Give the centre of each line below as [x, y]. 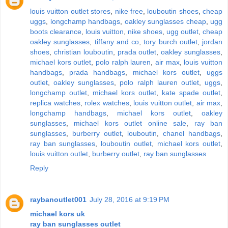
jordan [212, 41]
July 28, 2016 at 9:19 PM [130, 199]
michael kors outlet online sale [130, 123]
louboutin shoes [173, 11]
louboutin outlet [126, 143]
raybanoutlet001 [58, 199]
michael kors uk [58, 213]
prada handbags [97, 72]
